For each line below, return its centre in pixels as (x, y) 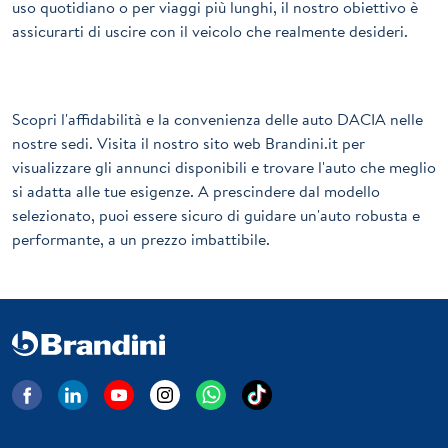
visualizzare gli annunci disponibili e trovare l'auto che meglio (224, 167)
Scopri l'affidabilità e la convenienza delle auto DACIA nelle (217, 119)
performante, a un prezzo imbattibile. (141, 239)
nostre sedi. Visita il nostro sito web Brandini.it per (188, 143)
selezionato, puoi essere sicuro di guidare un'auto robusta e (216, 215)
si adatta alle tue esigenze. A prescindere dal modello (196, 191)
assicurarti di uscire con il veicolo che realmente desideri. (210, 31)
